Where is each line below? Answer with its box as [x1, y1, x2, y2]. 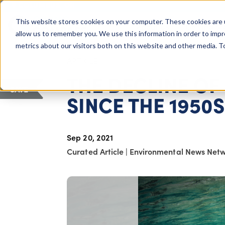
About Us [136, 21, 169, 32]
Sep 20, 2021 [67, 131, 113, 143]
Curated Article [67, 145, 126, 157]
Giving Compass [15, 25, 22, 39]
